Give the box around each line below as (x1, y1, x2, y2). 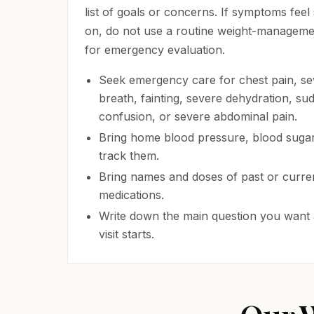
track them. (99, 149, 159, 163)
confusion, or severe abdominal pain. (99, 109, 297, 123)
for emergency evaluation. (85, 43, 225, 57)
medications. (99, 188, 164, 202)
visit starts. (99, 227, 154, 241)
